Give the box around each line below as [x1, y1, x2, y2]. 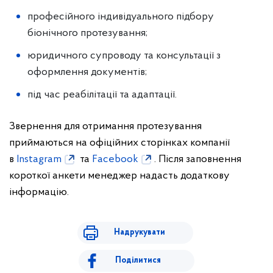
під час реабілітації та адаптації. [27, 89, 177, 101]
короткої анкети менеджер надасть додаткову [9, 170, 230, 182]
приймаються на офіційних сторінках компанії [9, 137, 230, 149]
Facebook [92, 154, 138, 166]
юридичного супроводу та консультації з [27, 50, 221, 62]
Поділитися [115, 256, 161, 266]
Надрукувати [113, 228, 165, 238]
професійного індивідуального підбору [27, 11, 214, 23]
